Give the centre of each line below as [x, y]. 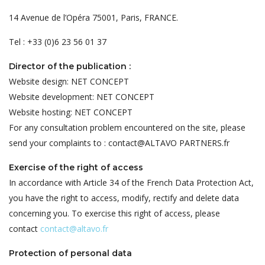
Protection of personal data [70, 253]
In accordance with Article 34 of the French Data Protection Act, [131, 182]
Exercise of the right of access [76, 167]
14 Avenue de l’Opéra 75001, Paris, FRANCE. [93, 17]
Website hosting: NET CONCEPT [71, 112]
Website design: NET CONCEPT [69, 81]
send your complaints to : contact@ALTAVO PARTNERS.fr [119, 143]
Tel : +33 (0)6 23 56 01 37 [58, 42]
